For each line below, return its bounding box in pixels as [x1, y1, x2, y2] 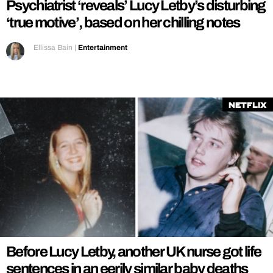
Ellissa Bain [34, 43, 73, 52]
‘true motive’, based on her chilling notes [6, 15, 240, 31]
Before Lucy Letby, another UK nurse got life [6, 244, 261, 260]
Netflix [229, 101, 267, 111]
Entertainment [78, 43, 127, 52]
